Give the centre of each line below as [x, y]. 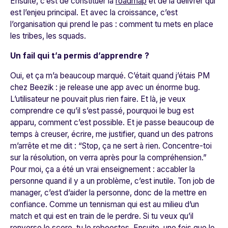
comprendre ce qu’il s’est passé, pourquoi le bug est [102, 110]
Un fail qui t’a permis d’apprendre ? [80, 55]
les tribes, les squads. [48, 36]
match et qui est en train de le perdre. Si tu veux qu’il [102, 216]
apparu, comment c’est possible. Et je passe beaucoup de [112, 122]
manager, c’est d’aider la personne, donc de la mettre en [108, 192]
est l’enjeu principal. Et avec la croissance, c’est [94, 12]
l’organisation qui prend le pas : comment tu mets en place [112, 24]
